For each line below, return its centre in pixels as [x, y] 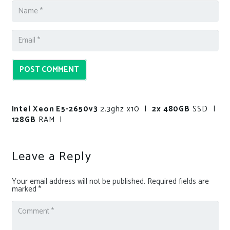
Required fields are [178, 181]
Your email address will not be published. [78, 181]
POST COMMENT [49, 69]
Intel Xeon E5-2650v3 [55, 109]
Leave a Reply [53, 157]
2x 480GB [171, 109]
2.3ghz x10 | [125, 109]
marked [25, 189]
